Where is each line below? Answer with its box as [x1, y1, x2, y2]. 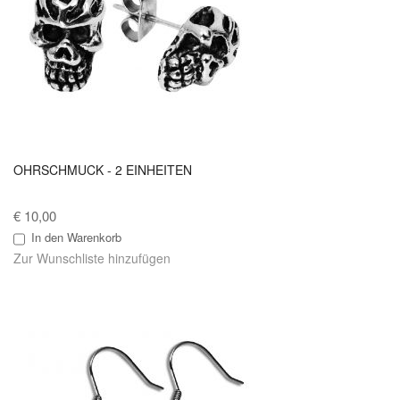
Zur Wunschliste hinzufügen [13, 249, 171, 268]
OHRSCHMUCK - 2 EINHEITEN [13, 161, 192, 179]
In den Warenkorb [31, 229, 121, 246]
